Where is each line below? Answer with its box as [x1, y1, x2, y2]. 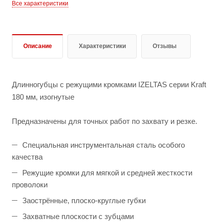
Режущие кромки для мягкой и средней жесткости [22, 168, 192, 177]
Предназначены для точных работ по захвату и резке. [12, 116, 197, 125]
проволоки [12, 180, 48, 189]
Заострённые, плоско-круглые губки [22, 196, 146, 205]
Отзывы [153, 42, 176, 50]
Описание [23, 42, 52, 50]
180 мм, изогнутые [12, 92, 74, 101]
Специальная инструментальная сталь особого [22, 140, 185, 149]
